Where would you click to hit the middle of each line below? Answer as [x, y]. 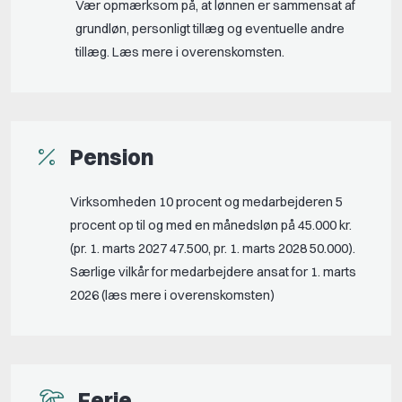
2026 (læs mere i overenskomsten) [172, 296]
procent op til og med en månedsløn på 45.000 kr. [211, 226]
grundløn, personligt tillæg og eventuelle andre [210, 29]
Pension [112, 157]
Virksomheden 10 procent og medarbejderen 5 [206, 202]
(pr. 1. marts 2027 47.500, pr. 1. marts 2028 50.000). [213, 249]
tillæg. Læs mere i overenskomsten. [180, 52]
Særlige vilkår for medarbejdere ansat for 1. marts [213, 272]
